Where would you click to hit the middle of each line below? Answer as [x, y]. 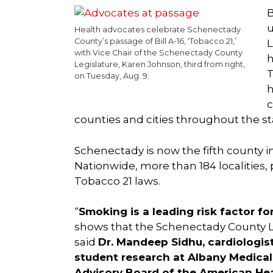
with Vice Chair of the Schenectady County [158, 53]
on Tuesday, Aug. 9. [112, 76]
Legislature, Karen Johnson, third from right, [160, 64]
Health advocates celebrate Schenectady [158, 30]
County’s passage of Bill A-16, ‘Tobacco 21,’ [155, 41]
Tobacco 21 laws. [117, 181]
